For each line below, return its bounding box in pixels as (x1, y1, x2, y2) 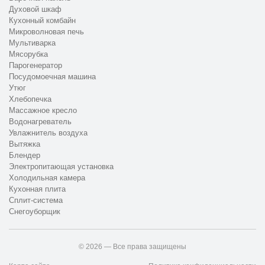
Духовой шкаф (9, 5, 62, 14)
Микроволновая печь (9, 27, 84, 37)
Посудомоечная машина (9, 72, 96, 82)
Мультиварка (9, 38, 56, 48)
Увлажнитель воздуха (9, 128, 88, 138)
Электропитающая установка (9, 162, 114, 172)
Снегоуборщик (9, 207, 60, 216)
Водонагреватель (9, 117, 72, 127)
